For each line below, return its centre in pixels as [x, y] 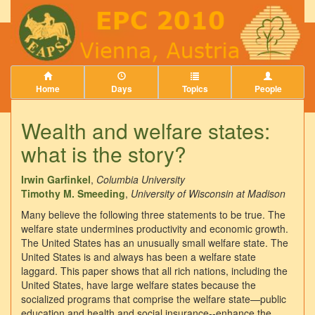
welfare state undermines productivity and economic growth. [155, 229]
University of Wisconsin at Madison [208, 194]
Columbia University [141, 180]
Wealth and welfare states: [146, 131]
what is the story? [104, 154]
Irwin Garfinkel [56, 180]
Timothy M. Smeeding [73, 194]
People [268, 89]
